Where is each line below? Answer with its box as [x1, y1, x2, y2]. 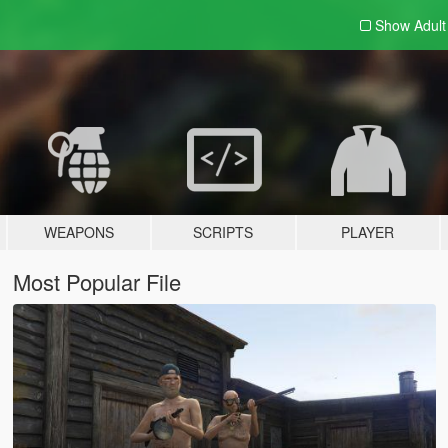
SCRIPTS [193, 222, 254, 242]
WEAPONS [44, 222, 115, 242]
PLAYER [341, 222, 395, 242]
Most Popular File [12, 266, 181, 297]
